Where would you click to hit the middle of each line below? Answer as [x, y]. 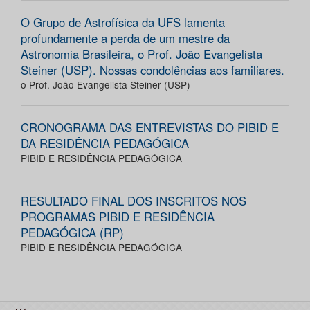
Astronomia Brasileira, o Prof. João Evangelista [142, 54]
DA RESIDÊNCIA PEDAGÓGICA [105, 144]
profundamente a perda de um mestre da [125, 38]
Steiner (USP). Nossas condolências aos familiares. [153, 70]
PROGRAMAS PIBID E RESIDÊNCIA [118, 217]
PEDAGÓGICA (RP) [72, 233]
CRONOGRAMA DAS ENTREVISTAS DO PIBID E [150, 128]
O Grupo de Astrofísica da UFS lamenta [123, 22]
